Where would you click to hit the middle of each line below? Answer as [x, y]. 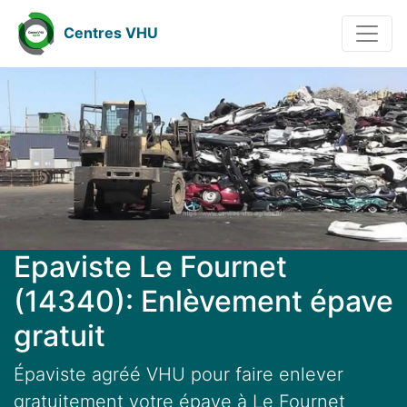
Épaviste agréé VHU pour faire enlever [179, 375]
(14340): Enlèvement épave [203, 302]
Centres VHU [111, 33]
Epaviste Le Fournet [150, 267]
